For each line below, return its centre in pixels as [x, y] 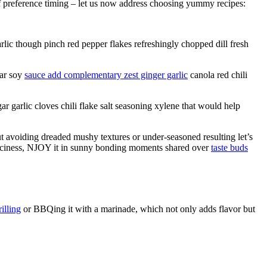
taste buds [229, 147]
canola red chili [218, 74]
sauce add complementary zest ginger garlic [106, 74]
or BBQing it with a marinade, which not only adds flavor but [138, 209]
